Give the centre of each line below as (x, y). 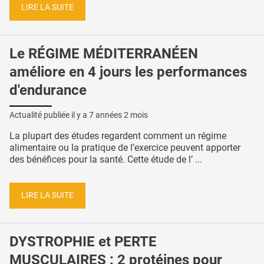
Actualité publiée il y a (49, 115)
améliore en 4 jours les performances (128, 72)
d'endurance (48, 90)
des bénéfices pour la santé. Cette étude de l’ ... (106, 160)
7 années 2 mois (118, 115)
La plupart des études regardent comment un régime (118, 136)
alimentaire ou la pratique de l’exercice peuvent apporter (125, 148)
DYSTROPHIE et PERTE (83, 241)
